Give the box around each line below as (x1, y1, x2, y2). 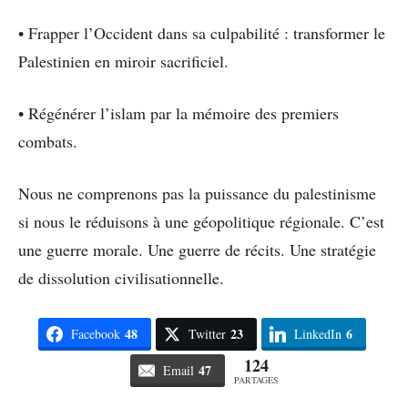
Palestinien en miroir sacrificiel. (18, 49, 229, 72)
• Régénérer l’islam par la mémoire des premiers (18, 101, 339, 124)
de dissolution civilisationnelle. (18, 266, 224, 289)
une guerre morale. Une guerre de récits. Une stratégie (18, 238, 376, 260)
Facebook (70, 324, 120, 342)
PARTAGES (233, 372, 279, 386)
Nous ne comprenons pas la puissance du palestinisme (18, 181, 376, 204)
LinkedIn (293, 324, 342, 342)
